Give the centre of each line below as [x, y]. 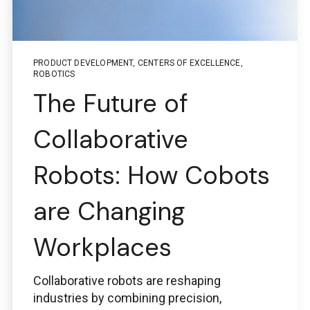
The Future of [111, 104]
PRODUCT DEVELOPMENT [83, 63]
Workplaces [102, 248]
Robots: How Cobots [152, 176]
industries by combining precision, [127, 298]
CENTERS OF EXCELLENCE [189, 63]
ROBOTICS [54, 74]
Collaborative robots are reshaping [127, 281]
